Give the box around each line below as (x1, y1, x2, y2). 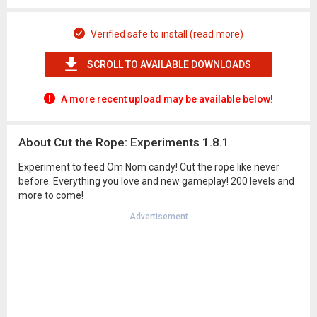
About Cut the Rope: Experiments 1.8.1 (18, 135, 229, 149)
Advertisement (129, 212, 188, 221)
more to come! (18, 190, 83, 201)
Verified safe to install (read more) (91, 28, 243, 40)
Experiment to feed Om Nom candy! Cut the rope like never (18, 161, 279, 173)
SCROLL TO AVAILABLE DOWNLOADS (87, 59, 251, 70)
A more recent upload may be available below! (61, 93, 273, 105)
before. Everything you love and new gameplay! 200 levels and (18, 175, 294, 187)
